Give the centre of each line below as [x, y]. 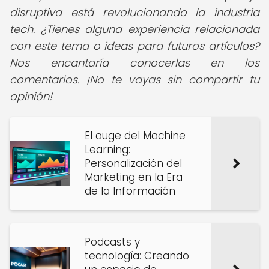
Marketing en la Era [134, 177]
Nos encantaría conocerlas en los [134, 63]
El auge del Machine [135, 136]
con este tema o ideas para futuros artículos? [134, 46]
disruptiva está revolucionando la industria [134, 12]
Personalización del [133, 163]
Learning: [107, 150]
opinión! [31, 96]
